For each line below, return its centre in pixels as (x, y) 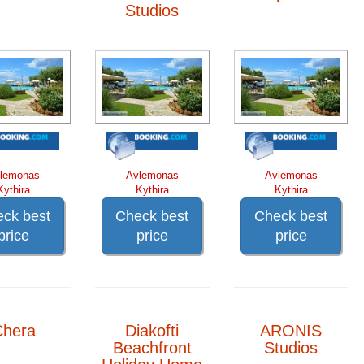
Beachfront (152, 347)
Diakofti (152, 330)
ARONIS (291, 330)
